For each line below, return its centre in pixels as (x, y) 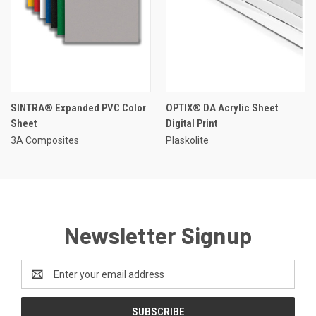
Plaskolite (187, 140)
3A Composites (45, 140)
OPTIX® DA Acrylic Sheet (221, 108)
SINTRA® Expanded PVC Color (78, 108)
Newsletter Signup (158, 235)
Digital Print (191, 123)
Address (40, 281)
